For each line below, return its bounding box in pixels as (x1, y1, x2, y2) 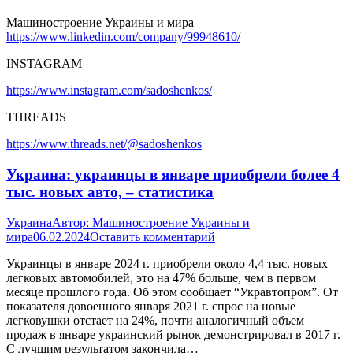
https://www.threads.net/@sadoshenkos (6, 137, 202, 151)
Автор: (52, 215, 92, 229)
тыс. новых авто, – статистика (6, 184, 214, 201)
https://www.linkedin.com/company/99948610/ (6, 30, 240, 44)
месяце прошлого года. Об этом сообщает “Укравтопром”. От (6, 284, 338, 299)
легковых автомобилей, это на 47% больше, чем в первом (6, 270, 316, 284)
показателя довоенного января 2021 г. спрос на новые (6, 299, 295, 313)
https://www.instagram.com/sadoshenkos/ (6, 84, 212, 98)
